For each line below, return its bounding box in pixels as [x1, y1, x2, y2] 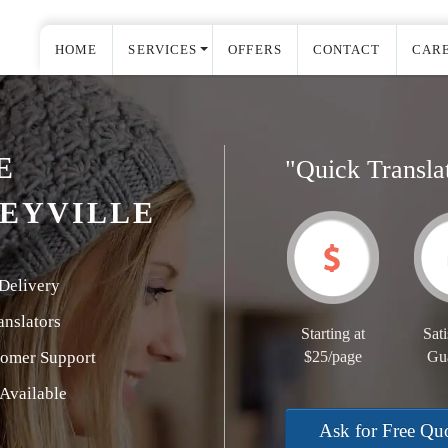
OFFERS [228, 42, 282, 57]
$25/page [303, 348, 362, 365]
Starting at [300, 325, 365, 342]
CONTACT [312, 42, 381, 57]
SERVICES [128, 42, 198, 57]
